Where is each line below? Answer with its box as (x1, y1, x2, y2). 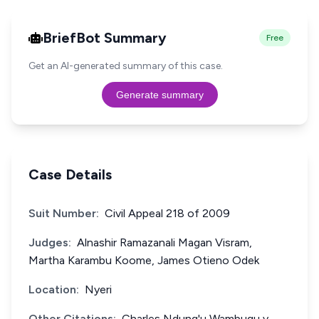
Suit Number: (28, 206, 99, 220)
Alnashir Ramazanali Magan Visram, (77, 236, 252, 249)
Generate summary (115, 89, 204, 100)
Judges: (28, 236, 71, 249)
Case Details (28, 166, 112, 183)
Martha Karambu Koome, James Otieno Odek (28, 253, 259, 267)
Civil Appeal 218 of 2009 (105, 206, 230, 220)
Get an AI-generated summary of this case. (28, 60, 223, 72)
